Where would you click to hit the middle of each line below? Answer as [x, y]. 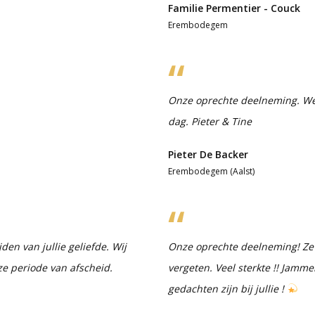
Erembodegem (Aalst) [211, 171]
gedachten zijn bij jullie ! [227, 288]
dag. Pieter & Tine [210, 121]
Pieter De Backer [208, 154]
